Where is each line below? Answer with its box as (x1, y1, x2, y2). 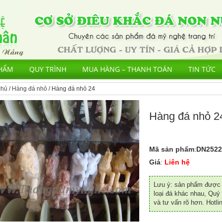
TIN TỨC (188, 64, 216, 74)
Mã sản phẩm (149, 145, 194, 153)
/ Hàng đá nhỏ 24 (47, 85, 95, 92)
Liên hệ (162, 158, 190, 166)
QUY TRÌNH (29, 64, 66, 74)
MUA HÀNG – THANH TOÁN (82, 64, 172, 74)
